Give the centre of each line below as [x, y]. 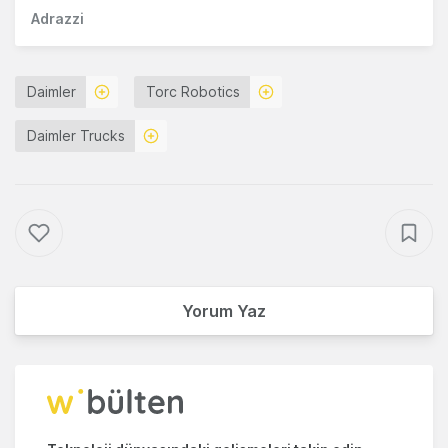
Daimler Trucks [76, 136]
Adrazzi [57, 19]
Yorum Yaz [224, 311]
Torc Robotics [193, 92]
